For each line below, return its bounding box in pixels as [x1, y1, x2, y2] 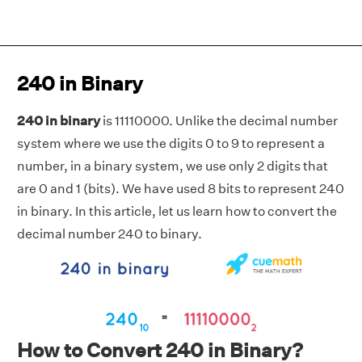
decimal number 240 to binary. [17, 226, 202, 242]
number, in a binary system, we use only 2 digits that [17, 158, 328, 174]
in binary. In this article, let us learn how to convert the [17, 204, 337, 219]
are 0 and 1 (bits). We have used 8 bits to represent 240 [17, 181, 344, 196]
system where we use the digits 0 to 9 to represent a [17, 136, 325, 151]
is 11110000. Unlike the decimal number [100, 113, 338, 128]
